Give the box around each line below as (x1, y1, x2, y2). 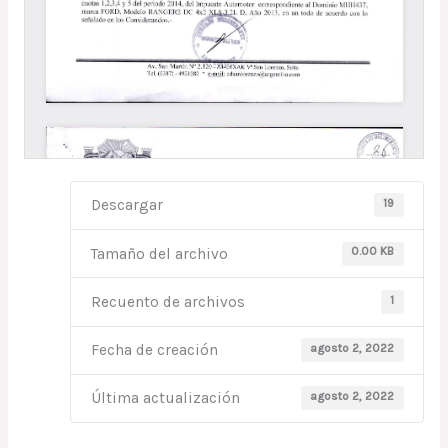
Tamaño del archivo (90, 244, 228, 263)
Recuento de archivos (90, 292, 245, 311)
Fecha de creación (90, 341, 218, 360)
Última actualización (90, 389, 240, 408)
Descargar (90, 196, 163, 215)
